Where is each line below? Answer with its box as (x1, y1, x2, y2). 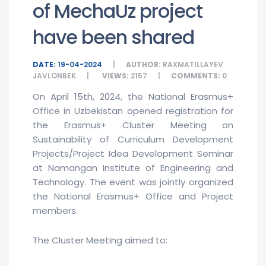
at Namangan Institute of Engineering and (33, 161, 233, 175)
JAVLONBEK (33, 71, 78, 81)
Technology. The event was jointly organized (33, 176, 233, 189)
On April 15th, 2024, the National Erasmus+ (33, 90, 233, 103)
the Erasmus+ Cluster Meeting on (33, 119, 233, 132)
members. (33, 204, 78, 217)
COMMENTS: (171, 71, 220, 81)
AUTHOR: (126, 59, 161, 70)
